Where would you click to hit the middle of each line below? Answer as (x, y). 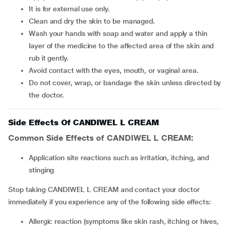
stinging (42, 170)
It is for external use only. (70, 9)
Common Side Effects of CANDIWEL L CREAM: (101, 138)
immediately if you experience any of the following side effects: (110, 202)
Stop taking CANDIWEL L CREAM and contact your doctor (104, 189)
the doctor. (47, 95)
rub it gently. (49, 58)
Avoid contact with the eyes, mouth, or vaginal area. (116, 70)
